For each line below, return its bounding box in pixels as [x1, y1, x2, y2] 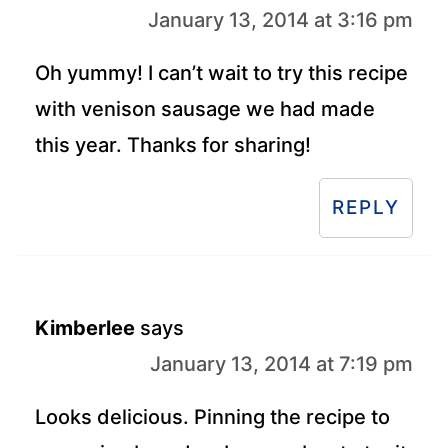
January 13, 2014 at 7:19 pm [150, 351, 414, 376]
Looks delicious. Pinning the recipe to [34, 404, 390, 429]
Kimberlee [34, 315, 135, 340]
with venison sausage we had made [34, 96, 375, 121]
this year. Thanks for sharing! [34, 132, 311, 157]
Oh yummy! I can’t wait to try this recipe [34, 60, 408, 85]
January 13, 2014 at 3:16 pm [148, 7, 414, 32]
